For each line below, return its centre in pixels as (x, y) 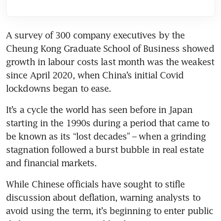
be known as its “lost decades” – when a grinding (106, 136)
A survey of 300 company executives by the (95, 35)
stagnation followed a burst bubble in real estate (105, 150)
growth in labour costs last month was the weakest (110, 62)
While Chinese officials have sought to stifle (95, 184)
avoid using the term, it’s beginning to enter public (110, 211)
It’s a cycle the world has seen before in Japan (99, 110)
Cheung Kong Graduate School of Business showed (110, 49)
